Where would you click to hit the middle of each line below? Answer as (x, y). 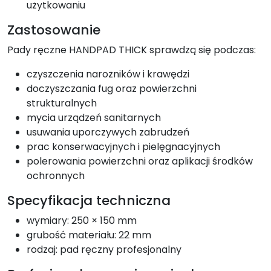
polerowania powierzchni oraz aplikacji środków (140, 161)
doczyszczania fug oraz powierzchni (112, 88)
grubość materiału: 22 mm (89, 235)
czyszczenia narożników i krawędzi (108, 74)
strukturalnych (62, 103)
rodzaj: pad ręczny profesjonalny (104, 249)
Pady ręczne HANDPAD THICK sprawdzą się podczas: (132, 50)
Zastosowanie (54, 30)
